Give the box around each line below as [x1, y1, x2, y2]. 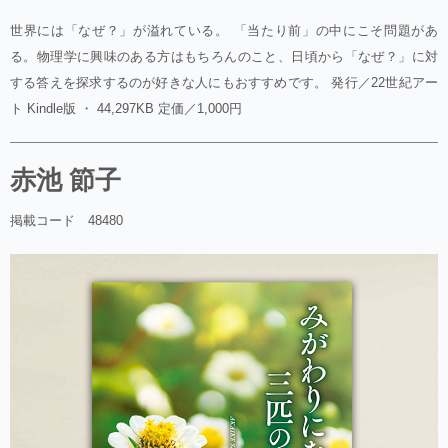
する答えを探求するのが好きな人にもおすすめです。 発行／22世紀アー [10, 75, 438, 90]
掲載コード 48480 [10, 213, 123, 228]
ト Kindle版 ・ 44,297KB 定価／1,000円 [10, 101, 242, 116]
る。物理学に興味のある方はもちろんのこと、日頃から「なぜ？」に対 [10, 49, 438, 64]
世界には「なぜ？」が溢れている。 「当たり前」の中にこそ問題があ [10, 23, 438, 38]
